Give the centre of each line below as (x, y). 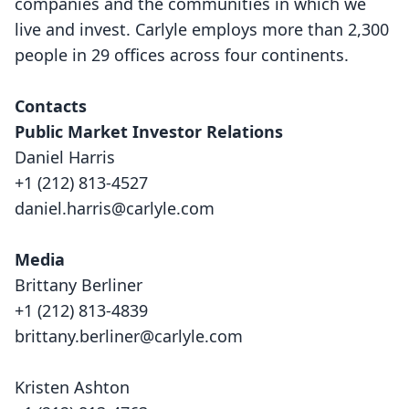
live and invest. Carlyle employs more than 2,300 (202, 29)
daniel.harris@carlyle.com (115, 208)
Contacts (51, 106)
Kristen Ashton (72, 387)
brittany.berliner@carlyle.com (129, 336)
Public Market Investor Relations (149, 131)
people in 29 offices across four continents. (182, 55)
